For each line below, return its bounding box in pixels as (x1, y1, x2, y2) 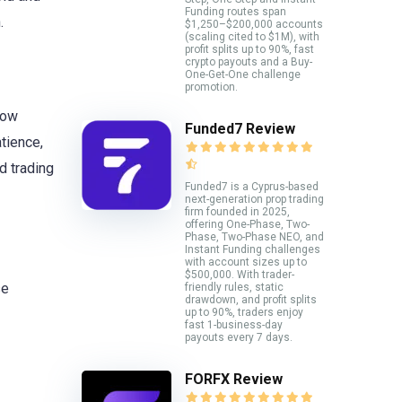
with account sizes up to (185, 255, 307, 268)
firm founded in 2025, (185, 205, 290, 218)
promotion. (185, 80, 238, 93)
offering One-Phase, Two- (185, 217, 310, 231)
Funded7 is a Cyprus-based (185, 179, 319, 193)
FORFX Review (185, 370, 283, 388)
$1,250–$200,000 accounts (185, 17, 323, 31)
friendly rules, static (185, 280, 284, 293)
